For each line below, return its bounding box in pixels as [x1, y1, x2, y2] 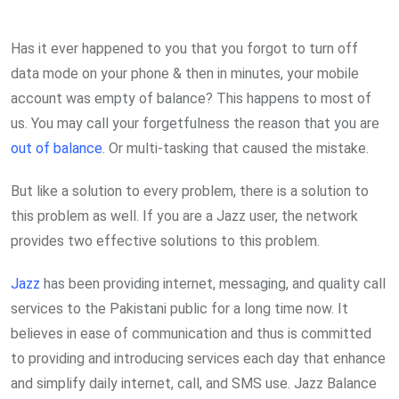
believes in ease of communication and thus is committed [11, 325, 371, 343]
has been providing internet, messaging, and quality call [40, 275, 386, 293]
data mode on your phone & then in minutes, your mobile [11, 65, 359, 83]
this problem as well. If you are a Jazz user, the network [11, 208, 358, 225]
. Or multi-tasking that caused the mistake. [102, 140, 369, 158]
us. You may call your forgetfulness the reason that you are [11, 115, 379, 133]
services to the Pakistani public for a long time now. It [11, 300, 348, 318]
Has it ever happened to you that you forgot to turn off [11, 40, 358, 58]
